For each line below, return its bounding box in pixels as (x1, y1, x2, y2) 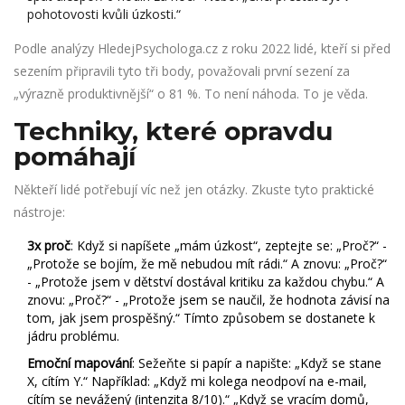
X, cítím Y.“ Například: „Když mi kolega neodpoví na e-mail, (27, 372, 367, 391)
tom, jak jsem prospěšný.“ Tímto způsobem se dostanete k (27, 309, 375, 327)
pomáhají (14, 141, 136, 173)
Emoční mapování (27, 354, 132, 372)
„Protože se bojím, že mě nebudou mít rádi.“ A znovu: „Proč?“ (27, 255, 387, 273)
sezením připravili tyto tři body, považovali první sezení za (14, 62, 350, 80)
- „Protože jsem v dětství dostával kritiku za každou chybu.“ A (27, 273, 384, 291)
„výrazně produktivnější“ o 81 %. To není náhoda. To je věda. (14, 85, 368, 103)
